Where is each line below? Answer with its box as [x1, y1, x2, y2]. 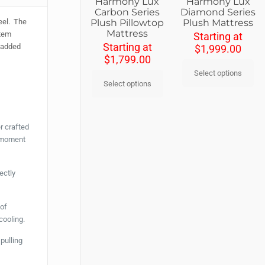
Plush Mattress [183, 17, 254, 28]
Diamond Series [180, 6, 256, 18]
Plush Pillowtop [91, 17, 164, 28]
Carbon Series [95, 6, 160, 18]
